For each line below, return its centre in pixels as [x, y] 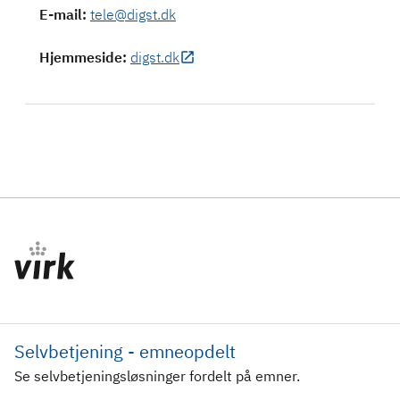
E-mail [61, 15]
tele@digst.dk [133, 15]
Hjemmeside [81, 58]
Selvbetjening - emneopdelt [125, 352]
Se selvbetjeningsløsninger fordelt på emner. [157, 376]
